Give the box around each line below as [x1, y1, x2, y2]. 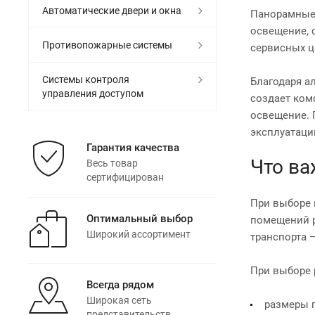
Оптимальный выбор [86, 212, 193, 225]
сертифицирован [86, 171, 164, 183]
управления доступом [42, 87, 143, 99]
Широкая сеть [86, 294, 152, 306]
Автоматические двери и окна [42, 4, 181, 16]
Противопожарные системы [42, 39, 172, 51]
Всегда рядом [86, 278, 154, 291]
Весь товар [86, 157, 138, 169]
